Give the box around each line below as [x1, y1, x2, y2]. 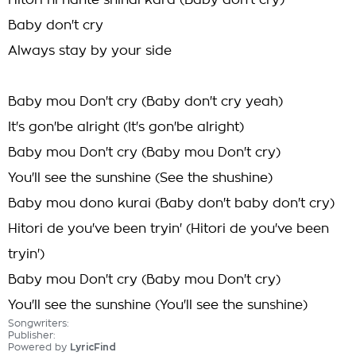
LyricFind [70, 342, 116, 352]
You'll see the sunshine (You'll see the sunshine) [8, 299, 308, 311]
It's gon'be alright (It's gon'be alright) [8, 121, 244, 133]
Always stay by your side [8, 44, 172, 57]
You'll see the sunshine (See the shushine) [8, 172, 273, 184]
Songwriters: [8, 319, 69, 328]
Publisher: [8, 331, 56, 340]
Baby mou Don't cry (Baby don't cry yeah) [8, 95, 283, 108]
